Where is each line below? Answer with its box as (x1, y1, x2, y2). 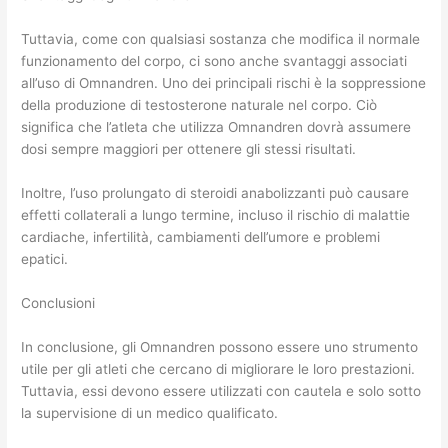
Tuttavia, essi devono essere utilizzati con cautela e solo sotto (21, 382, 422, 399)
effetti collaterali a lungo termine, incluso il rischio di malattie (21, 207, 411, 224)
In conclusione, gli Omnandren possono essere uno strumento (21, 338, 419, 355)
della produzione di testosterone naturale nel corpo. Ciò (21, 97, 378, 114)
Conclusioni (21, 294, 96, 311)
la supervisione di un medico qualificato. (21, 404, 279, 421)
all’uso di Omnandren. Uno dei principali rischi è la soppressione (21, 75, 427, 92)
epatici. (21, 251, 69, 268)
